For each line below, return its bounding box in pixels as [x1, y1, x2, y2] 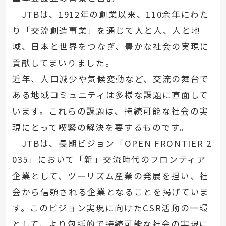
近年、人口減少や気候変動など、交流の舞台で [12, 72, 209, 85]
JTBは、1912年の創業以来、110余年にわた [12, 8, 209, 20]
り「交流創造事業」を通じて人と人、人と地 [12, 24, 201, 36]
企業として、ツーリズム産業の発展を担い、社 [12, 169, 209, 182]
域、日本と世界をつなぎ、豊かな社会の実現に [12, 40, 209, 52]
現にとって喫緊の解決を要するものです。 [12, 121, 189, 133]
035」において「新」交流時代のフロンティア [12, 153, 206, 165]
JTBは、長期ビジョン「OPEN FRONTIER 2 [12, 137, 212, 149]
